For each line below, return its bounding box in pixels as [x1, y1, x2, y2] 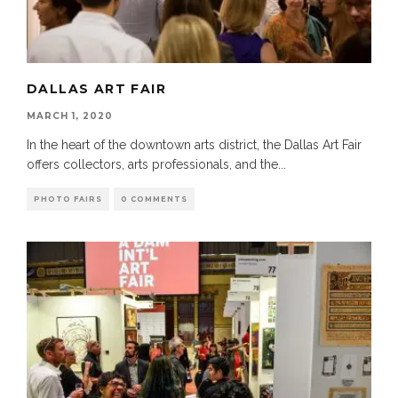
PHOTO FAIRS [34, 194, 102, 203]
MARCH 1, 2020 [27, 109, 113, 122]
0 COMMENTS [121, 194, 187, 203]
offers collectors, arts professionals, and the [27, 156, 278, 171]
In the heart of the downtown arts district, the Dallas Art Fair [27, 137, 362, 152]
